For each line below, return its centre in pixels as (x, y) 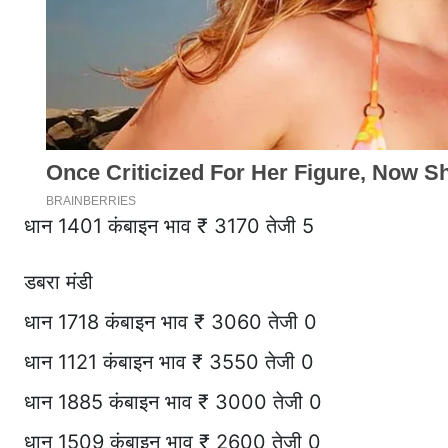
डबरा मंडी (58, 282)
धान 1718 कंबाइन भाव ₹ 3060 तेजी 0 (170, 322)
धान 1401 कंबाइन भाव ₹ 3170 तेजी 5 (169, 226)
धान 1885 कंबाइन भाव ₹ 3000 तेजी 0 (173, 402)
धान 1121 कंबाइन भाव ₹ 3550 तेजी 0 (169, 362)
